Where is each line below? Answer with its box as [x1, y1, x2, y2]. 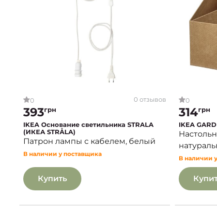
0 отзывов [133, 95, 166, 104]
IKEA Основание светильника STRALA [23, 120, 154, 128]
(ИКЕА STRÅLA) [23, 127, 76, 136]
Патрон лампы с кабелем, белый [23, 136, 155, 146]
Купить [38, 173, 67, 183]
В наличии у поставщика [23, 150, 102, 157]
